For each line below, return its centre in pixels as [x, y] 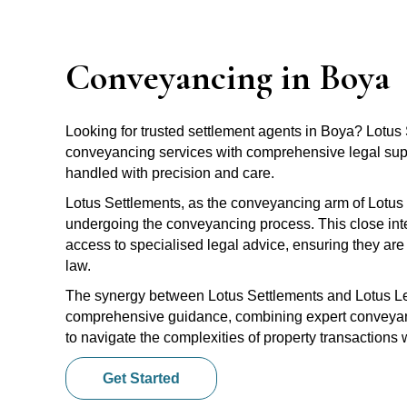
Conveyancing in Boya [228, 78]
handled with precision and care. [170, 174]
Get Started [141, 379]
